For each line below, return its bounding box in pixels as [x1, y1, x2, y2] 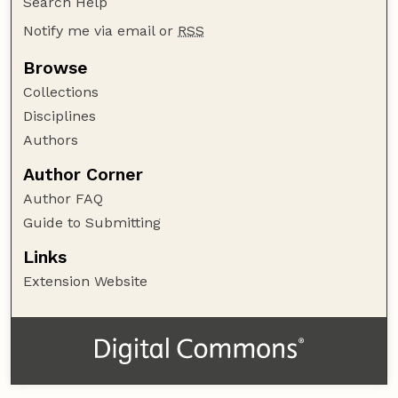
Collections [23, 84, 99, 101]
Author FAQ [23, 190, 104, 208]
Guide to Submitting [23, 214, 162, 232]
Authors [23, 131, 79, 149]
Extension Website [23, 273, 148, 291]
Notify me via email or [23, 22, 179, 40]
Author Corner [23, 164, 144, 186]
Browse [23, 58, 89, 79]
